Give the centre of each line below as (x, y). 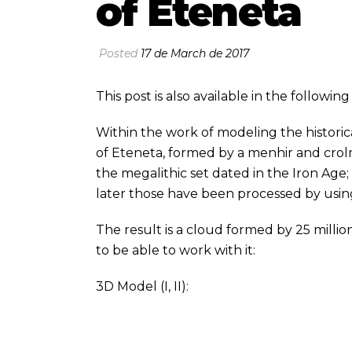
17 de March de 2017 (195, 53)
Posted (118, 53)
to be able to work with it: (176, 250)
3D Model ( (130, 286)
